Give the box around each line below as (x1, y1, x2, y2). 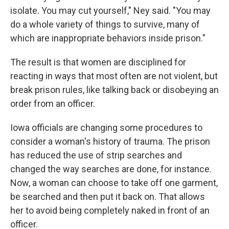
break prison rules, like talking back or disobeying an (10, 84, 219, 95)
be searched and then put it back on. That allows (10, 191, 205, 202)
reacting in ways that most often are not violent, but (10, 71, 218, 81)
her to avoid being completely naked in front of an (10, 205, 210, 216)
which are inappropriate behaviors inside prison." (10, 33, 205, 43)
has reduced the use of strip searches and (10, 150, 182, 161)
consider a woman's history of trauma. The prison (10, 136, 210, 147)
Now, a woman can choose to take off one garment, (10, 177, 218, 188)
